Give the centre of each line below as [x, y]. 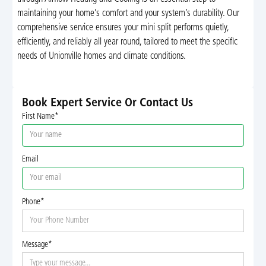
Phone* [33, 202]
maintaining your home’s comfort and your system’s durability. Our [128, 13]
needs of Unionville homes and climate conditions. [101, 56]
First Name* [40, 117]
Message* [37, 245]
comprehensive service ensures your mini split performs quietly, [123, 28]
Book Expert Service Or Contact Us [107, 104]
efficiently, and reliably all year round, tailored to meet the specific [127, 42]
